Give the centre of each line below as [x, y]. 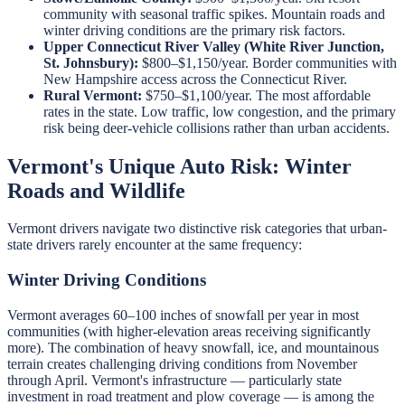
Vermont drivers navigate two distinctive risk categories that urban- [197, 229]
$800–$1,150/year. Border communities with [268, 62]
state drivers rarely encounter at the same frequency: [155, 245]
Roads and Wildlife [96, 190]
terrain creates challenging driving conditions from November [182, 363]
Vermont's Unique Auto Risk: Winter [179, 166]
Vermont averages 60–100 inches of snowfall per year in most [183, 315]
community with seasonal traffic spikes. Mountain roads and [214, 14]
